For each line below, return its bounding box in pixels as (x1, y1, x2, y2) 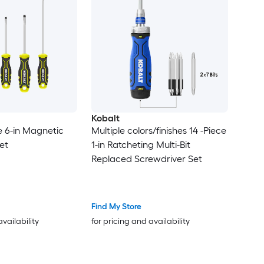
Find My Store (91, 202, 141, 212)
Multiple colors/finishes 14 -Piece (91, 124, 226, 136)
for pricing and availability (91, 216, 190, 227)
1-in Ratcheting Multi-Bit (91, 138, 190, 150)
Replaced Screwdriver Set (91, 153, 202, 164)
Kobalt (91, 112, 120, 124)
